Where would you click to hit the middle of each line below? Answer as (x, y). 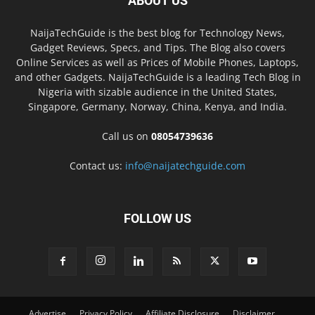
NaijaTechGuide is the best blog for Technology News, (157, 32)
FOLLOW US (157, 218)
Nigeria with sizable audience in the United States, (157, 91)
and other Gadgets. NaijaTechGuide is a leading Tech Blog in (157, 77)
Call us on (127, 136)
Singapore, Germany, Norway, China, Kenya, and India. (157, 106)
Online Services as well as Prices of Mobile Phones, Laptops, (157, 62)
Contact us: (97, 165)
